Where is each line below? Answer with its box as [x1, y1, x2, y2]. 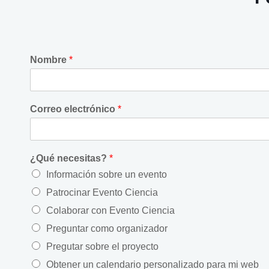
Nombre [30, 55, 69, 65]
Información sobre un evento [46, 169, 167, 180]
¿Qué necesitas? [30, 153, 109, 164]
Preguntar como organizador [46, 223, 168, 234]
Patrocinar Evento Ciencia [46, 187, 158, 198]
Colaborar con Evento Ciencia [46, 205, 175, 216]
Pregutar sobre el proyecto [46, 241, 159, 252]
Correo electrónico [30, 104, 118, 115]
